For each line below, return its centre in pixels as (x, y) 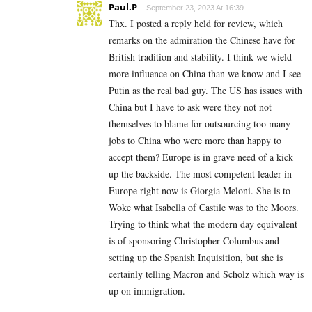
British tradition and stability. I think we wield (200, 56)
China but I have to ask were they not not (190, 107)
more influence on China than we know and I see (205, 73)
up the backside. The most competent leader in (200, 173)
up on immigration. (147, 290)
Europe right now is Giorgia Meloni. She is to (200, 190)
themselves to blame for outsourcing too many (200, 123)
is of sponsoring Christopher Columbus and (194, 240)
